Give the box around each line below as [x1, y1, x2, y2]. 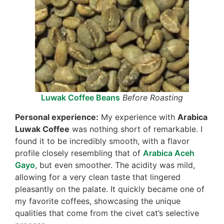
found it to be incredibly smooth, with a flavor [15, 135, 189, 146]
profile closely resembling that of [15, 147, 143, 158]
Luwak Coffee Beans [41, 92, 120, 102]
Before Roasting [120, 92, 183, 102]
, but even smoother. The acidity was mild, [35, 159, 195, 170]
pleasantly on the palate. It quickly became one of [15, 183, 204, 194]
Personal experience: [15, 111, 98, 122]
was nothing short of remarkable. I [69, 123, 202, 134]
